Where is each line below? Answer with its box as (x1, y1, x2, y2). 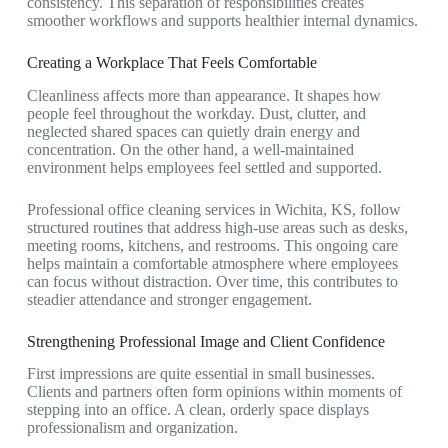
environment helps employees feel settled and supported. (26, 158, 382, 176)
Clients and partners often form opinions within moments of (26, 383, 402, 401)
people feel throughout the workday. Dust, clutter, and (26, 104, 366, 122)
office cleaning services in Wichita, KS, (107, 200, 356, 218)
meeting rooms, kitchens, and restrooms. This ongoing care (26, 236, 398, 254)
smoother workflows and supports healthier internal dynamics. (26, 11, 418, 29)
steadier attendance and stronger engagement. (26, 290, 312, 308)
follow (355, 200, 401, 218)
